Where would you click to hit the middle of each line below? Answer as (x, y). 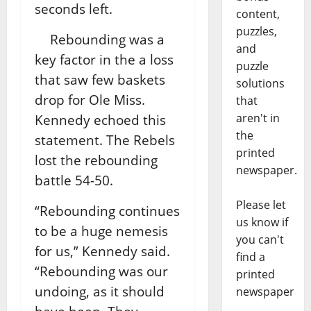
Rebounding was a (100, 39)
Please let (261, 205)
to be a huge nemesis (101, 230)
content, (258, 14)
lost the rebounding (96, 160)
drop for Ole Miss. (90, 99)
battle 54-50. (74, 180)
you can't (260, 240)
